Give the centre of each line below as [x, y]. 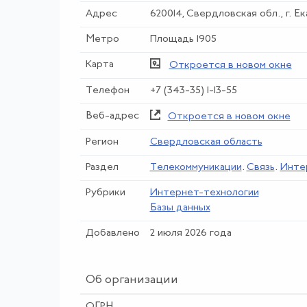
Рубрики [105, 193]
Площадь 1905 [183, 39]
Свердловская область [206, 142]
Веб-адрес [112, 116]
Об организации [132, 280]
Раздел [102, 167]
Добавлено [112, 233]
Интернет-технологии [204, 193]
